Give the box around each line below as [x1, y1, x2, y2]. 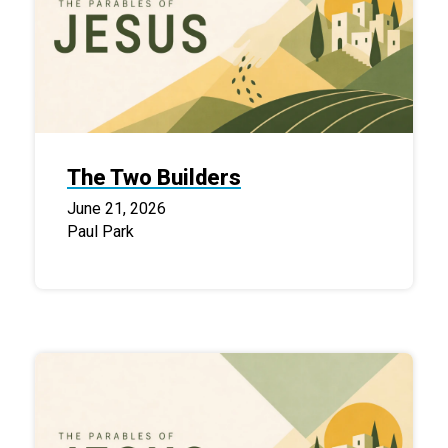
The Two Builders [67, 165, 241, 191]
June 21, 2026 [67, 199, 166, 219]
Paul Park [67, 222, 134, 242]
